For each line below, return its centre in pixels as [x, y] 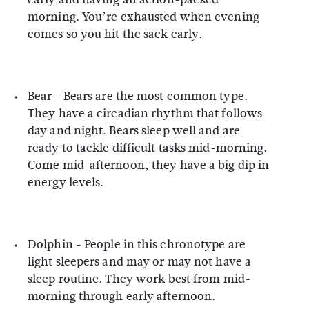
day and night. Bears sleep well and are [134, 131]
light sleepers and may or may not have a [140, 262]
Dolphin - [56, 245]
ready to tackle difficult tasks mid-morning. [148, 148]
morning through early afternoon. [122, 296]
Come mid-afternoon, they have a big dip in [149, 165]
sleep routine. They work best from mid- [139, 279]
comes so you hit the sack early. [115, 34]
